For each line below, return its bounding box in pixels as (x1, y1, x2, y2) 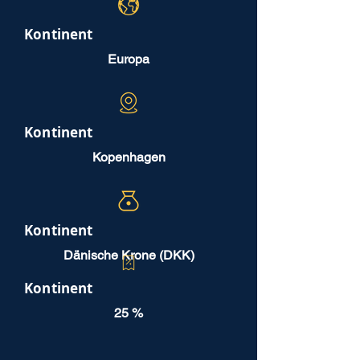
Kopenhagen (92, 149, 166, 165)
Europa (108, 51, 149, 67)
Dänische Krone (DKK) (63, 247, 194, 263)
